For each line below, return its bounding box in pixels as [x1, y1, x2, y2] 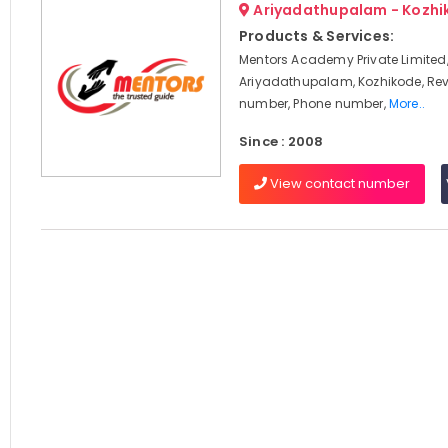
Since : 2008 [238, 132, 324, 151]
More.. [388, 95, 426, 112]
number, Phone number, [238, 95, 389, 112]
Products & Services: [238, 26, 395, 46]
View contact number [266, 174, 410, 193]
